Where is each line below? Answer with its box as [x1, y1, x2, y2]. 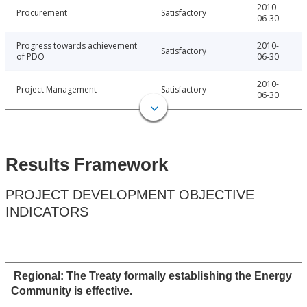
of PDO [16, 51, 45, 63]
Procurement [16, 7, 67, 19]
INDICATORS [5, 204, 88, 220]
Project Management [16, 84, 97, 96]
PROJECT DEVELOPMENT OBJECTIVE [5, 187, 254, 203]
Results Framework [5, 154, 168, 175]
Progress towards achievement [16, 40, 137, 52]
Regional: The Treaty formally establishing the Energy [14, 270, 292, 282]
